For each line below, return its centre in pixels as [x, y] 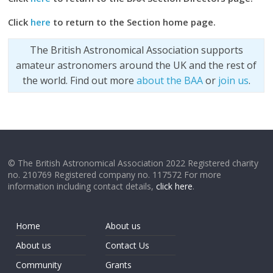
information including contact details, [82, 186]
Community [39, 265]
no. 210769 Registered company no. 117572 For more [115, 175]
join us [233, 80]
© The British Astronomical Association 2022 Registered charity [133, 163]
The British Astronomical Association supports [136, 50]
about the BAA [169, 80]
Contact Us [128, 245]
